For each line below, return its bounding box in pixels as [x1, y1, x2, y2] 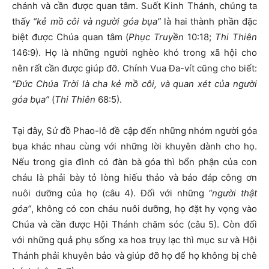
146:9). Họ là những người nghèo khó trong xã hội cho [12, 47, 257, 58]
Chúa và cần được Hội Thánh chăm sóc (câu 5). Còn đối [12, 219, 257, 230]
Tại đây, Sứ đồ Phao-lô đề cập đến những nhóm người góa [12, 125, 257, 136]
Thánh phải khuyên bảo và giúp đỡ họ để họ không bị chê [12, 250, 257, 261]
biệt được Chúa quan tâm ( [12, 31, 129, 43]
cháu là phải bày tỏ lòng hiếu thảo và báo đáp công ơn [12, 172, 257, 183]
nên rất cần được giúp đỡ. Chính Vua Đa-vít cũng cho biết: [12, 62, 257, 74]
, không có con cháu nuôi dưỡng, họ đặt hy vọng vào [31, 203, 257, 214]
